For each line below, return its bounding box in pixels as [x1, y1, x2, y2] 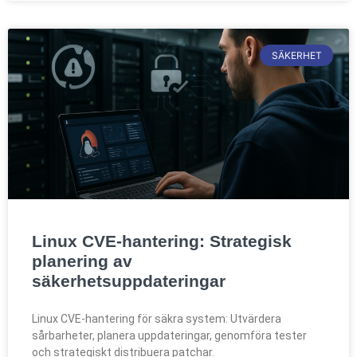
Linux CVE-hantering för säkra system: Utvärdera [32, 312, 281, 326]
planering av [32, 252, 132, 271]
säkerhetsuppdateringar [32, 272, 226, 291]
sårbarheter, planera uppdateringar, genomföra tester [32, 329, 307, 343]
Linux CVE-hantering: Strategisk [32, 232, 292, 251]
